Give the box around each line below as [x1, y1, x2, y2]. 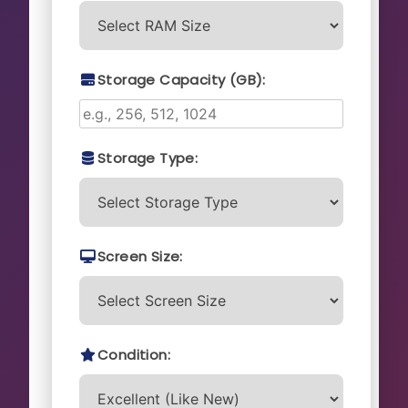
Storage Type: [97, 148, 199, 168]
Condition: [97, 344, 170, 364]
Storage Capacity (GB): [97, 69, 266, 89]
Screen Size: [97, 246, 183, 266]
